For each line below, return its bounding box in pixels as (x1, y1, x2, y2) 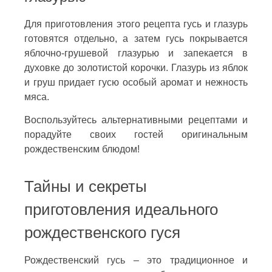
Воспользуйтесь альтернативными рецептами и (24, 114, 248, 125)
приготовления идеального (24, 200, 218, 218)
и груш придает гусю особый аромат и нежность (24, 76, 248, 87)
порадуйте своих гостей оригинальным (24, 129, 248, 140)
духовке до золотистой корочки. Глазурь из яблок (24, 62, 248, 73)
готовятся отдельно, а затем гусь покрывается (24, 33, 248, 44)
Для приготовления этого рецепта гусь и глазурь (24, 18, 248, 29)
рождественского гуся (24, 223, 180, 241)
